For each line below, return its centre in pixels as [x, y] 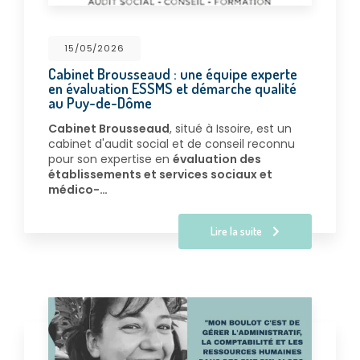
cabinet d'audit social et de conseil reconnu [172, 144]
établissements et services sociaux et [160, 175]
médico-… [78, 190]
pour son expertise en [110, 160]
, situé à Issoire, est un [231, 129]
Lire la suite [237, 231]
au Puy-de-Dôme [100, 103]
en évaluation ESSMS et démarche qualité [172, 88]
